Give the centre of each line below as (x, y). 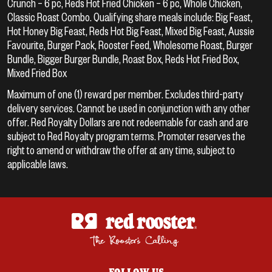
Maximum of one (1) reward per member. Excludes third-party (125, 93)
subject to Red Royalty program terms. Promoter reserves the (126, 135)
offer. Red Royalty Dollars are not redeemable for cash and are (128, 121)
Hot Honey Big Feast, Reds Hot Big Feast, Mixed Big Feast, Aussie (131, 30)
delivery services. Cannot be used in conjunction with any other (129, 107)
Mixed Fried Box (37, 72)
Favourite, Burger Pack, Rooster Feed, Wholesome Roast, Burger (130, 44)
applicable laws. (38, 163)
